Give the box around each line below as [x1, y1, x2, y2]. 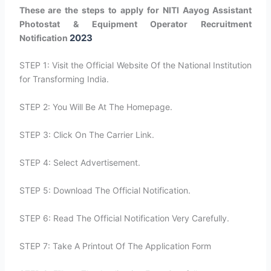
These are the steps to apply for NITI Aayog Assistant [19, 4, 252, 15]
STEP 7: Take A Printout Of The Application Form [19, 241, 211, 251]
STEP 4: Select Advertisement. [19, 157, 140, 168]
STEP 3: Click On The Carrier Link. [19, 129, 154, 140]
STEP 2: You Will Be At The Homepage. [19, 102, 172, 112]
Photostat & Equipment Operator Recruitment [19, 18, 252, 29]
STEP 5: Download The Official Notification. [19, 185, 191, 195]
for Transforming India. [19, 74, 109, 84]
